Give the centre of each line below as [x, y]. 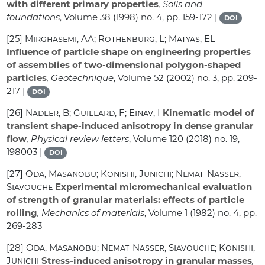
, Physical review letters [78, 139]
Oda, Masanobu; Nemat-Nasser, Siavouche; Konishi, [141, 248]
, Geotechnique [80, 78]
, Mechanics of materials [91, 213]
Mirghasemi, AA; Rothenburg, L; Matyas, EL [120, 39]
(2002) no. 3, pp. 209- [211, 78]
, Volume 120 [156, 139]
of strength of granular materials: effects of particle [126, 200]
